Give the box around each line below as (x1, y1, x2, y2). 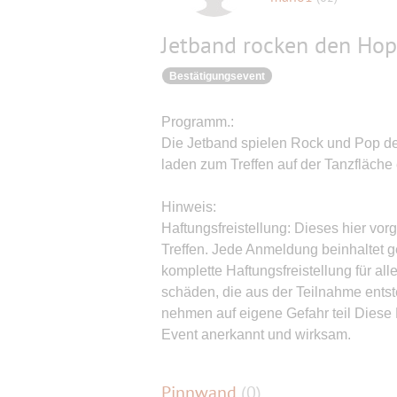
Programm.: (161, 114, 234, 129)
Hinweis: (161, 199, 216, 214)
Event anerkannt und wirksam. (161, 327, 351, 342)
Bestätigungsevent (169, 70, 265, 82)
